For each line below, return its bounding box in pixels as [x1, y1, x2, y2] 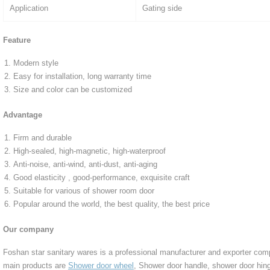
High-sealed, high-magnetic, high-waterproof [13, 146, 166, 156]
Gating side [142, 4, 182, 13]
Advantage [3, 110, 42, 120]
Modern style [13, 58, 58, 68]
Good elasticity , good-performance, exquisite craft [13, 173, 190, 183]
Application [10, 4, 48, 13]
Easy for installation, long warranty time [13, 72, 151, 81]
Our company [3, 225, 54, 234]
